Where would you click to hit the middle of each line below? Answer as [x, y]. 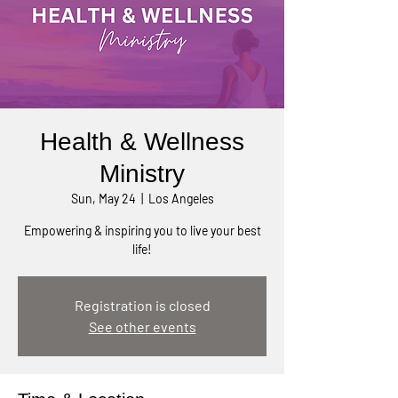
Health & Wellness [142, 142]
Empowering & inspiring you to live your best [142, 231]
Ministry [142, 174]
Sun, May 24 [103, 199]
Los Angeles [181, 199]
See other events [142, 326]
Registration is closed [142, 305]
